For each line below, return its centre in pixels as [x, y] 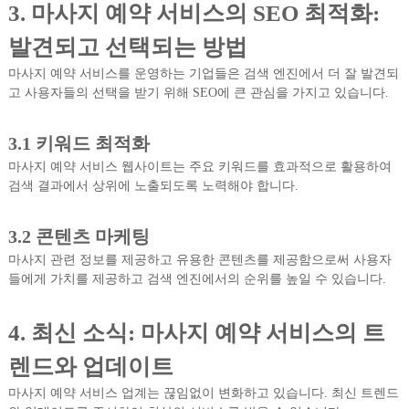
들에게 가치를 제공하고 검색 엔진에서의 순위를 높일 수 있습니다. [197, 279]
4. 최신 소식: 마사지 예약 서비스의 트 [196, 333]
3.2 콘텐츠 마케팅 [79, 237]
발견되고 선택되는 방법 [127, 47]
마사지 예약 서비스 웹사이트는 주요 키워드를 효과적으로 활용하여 [199, 167]
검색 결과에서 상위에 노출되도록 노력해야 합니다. [153, 186]
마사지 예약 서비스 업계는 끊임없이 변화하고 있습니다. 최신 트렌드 [203, 393]
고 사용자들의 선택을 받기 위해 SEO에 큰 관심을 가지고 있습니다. [198, 93]
